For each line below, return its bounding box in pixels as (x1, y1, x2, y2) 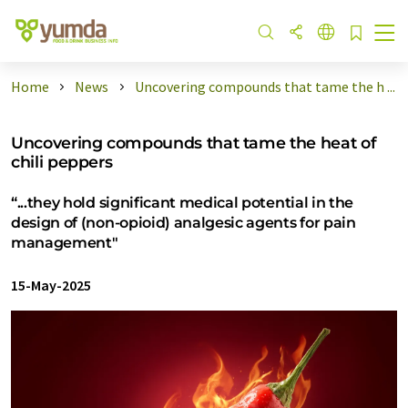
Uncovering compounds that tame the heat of (11, 133, 376, 152)
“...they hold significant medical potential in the (11, 194, 353, 211)
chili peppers (11, 152, 113, 171)
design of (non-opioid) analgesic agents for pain (11, 214, 356, 231)
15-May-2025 (11, 276, 91, 294)
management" (11, 234, 118, 251)
